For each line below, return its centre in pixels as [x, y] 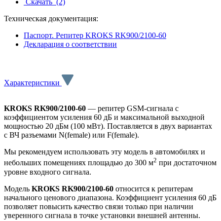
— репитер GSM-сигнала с [132, 109]
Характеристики [32, 83]
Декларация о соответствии [70, 44]
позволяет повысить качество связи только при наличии [99, 206]
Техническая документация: [51, 19]
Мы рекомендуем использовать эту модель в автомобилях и [105, 152]
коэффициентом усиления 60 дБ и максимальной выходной [104, 117]
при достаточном [187, 163]
